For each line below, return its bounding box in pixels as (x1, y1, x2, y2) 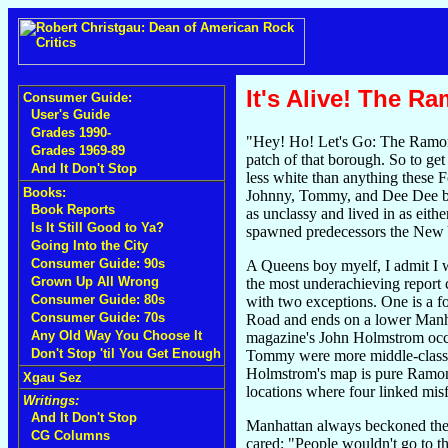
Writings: (23, 393, 79, 408)
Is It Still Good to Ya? (31, 220, 164, 235)
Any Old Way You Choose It (31, 328, 202, 343)
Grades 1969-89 (31, 143, 125, 158)
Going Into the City (31, 238, 148, 253)
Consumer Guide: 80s (31, 292, 165, 307)
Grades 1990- (31, 125, 111, 140)
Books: (23, 185, 66, 200)
